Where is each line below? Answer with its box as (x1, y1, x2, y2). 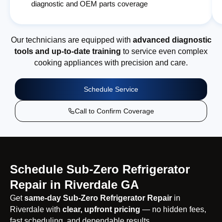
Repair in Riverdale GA (10, 178, 139, 192)
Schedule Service (84, 85, 138, 94)
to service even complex (121, 47, 208, 56)
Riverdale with (10, 205, 62, 214)
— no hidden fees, (140, 205, 206, 214)
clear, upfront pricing (62, 205, 140, 214)
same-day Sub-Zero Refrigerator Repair (24, 194, 172, 203)
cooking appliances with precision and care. (34, 58, 188, 67)
